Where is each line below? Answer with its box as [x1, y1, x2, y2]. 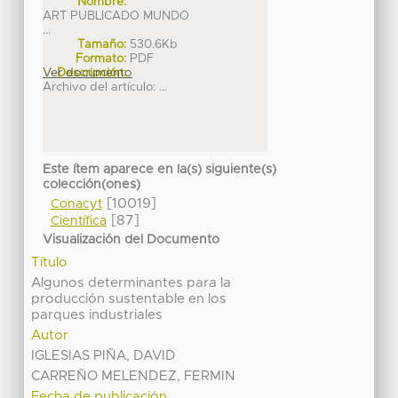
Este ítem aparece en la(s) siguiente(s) [43, 163, 277, 176]
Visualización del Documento [43, 234, 220, 247]
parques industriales [31, 307, 163, 322]
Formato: [76, 52, 127, 66]
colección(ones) [43, 178, 141, 191]
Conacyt [50, 197, 102, 211]
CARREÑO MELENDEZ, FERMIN [31, 369, 236, 383]
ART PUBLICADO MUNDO [43, 10, 190, 23]
